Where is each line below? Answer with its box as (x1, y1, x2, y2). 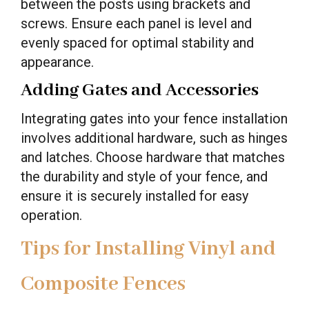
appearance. (21, 53, 94, 70)
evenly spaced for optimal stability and (21, 34, 254, 51)
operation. (21, 206, 82, 223)
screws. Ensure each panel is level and (21, 14, 252, 32)
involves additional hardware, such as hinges (21, 129, 288, 146)
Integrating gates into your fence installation (21, 110, 288, 127)
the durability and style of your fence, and (21, 168, 268, 185)
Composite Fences (21, 270, 186, 297)
